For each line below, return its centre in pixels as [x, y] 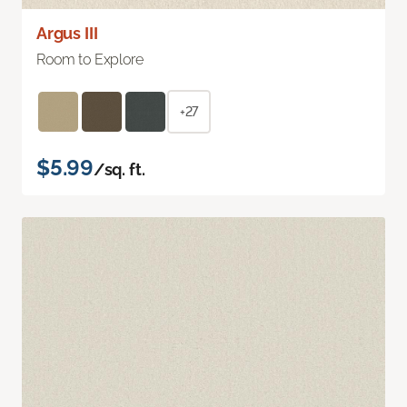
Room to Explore [90, 59]
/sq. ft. [119, 169]
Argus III [67, 33]
